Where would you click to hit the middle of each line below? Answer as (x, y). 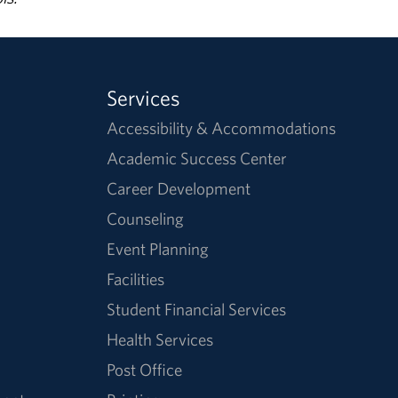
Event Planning (158, 248)
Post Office (145, 369)
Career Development (179, 188)
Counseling (146, 218)
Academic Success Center (197, 158)
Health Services (160, 339)
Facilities (136, 279)
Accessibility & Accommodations (222, 127)
